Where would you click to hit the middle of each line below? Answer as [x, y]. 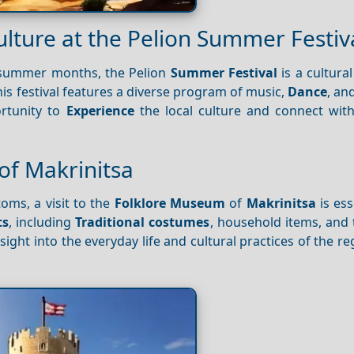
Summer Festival [224, 72]
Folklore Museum [169, 203]
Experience [100, 110]
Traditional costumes [143, 222]
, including [42, 222]
